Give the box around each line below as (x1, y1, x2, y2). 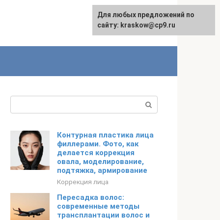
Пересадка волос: (57, 193, 124, 202)
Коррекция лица (57, 178, 109, 186)
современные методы (57, 202, 139, 211)
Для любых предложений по (97, 11, 194, 19)
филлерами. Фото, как (57, 139, 138, 148)
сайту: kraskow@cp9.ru (97, 21, 175, 29)
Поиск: (10, 97, 35, 106)
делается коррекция (57, 148, 135, 157)
